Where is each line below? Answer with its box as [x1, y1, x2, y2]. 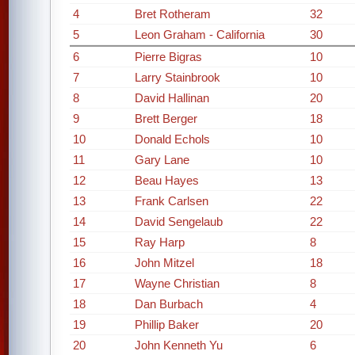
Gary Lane [135, 153, 189, 166]
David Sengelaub [135, 215, 223, 228]
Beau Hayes [135, 174, 199, 187]
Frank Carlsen [135, 194, 208, 208]
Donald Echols [135, 132, 210, 146]
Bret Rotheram [135, 7, 211, 21]
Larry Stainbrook [135, 71, 220, 84]
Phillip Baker [135, 318, 199, 331]
